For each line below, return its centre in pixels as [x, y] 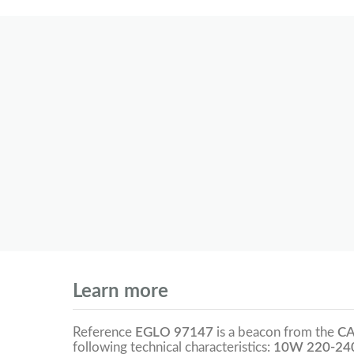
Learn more [121, 292]
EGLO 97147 [174, 332]
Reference [104, 332]
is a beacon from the [275, 332]
